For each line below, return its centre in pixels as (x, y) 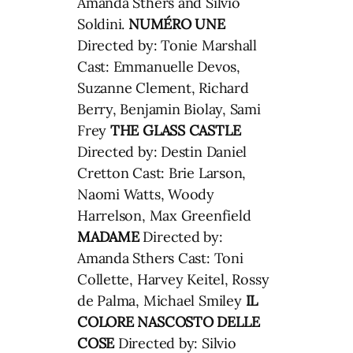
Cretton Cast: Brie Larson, (162, 173)
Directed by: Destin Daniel (162, 151)
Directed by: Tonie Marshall (167, 45)
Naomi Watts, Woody (146, 194)
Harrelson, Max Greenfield (164, 215)
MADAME (108, 236)
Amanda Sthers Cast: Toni (160, 258)
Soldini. (103, 24)
